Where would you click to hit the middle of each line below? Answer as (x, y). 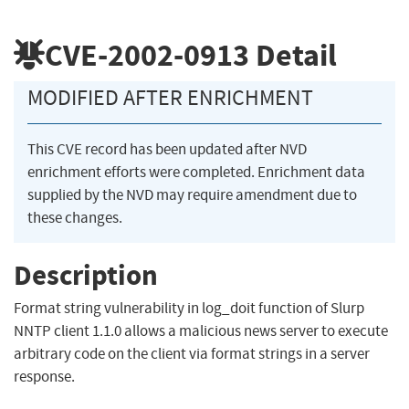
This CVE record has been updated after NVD (167, 150)
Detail (293, 55)
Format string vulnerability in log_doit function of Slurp (189, 309)
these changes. (75, 218)
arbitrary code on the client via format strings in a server (192, 354)
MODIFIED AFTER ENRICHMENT (170, 98)
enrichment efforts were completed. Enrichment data (196, 173)
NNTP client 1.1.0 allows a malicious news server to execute (201, 331)
